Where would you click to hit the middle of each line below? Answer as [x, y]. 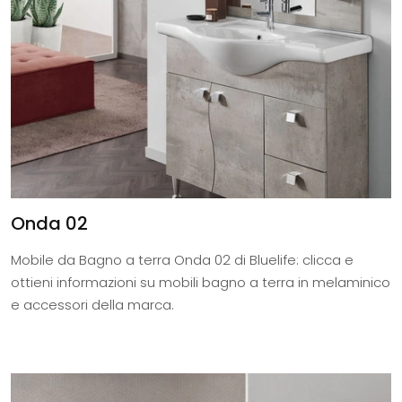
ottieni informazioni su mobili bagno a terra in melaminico [201, 283]
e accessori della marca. [92, 305]
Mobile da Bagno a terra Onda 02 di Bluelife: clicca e [182, 260]
